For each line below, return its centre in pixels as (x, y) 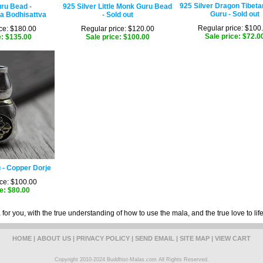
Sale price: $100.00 (117, 37)
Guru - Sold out (235, 14)
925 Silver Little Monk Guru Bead (117, 6)
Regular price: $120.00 (117, 29)
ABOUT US (54, 238)
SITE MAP (195, 238)
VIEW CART (233, 238)
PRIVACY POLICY (103, 238)
